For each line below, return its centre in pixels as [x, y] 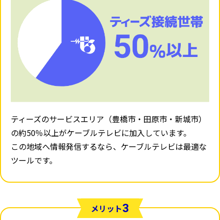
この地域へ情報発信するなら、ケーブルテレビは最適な [109, 147]
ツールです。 [34, 160]
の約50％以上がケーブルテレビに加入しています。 [101, 133]
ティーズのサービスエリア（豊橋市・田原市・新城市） [109, 119]
